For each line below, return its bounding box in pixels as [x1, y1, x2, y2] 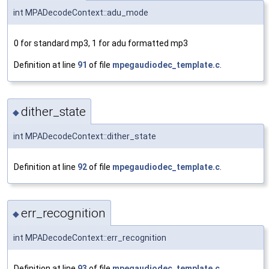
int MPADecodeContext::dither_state [13, 131, 156, 141]
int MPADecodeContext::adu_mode [13, 8, 148, 18]
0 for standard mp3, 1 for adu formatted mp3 [14, 38, 188, 49]
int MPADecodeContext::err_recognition [13, 233, 166, 243]
